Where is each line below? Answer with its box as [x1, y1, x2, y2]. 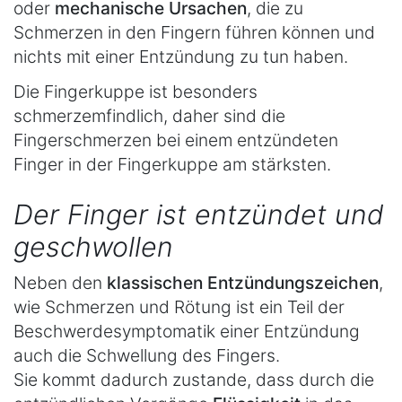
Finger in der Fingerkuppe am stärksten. [13, 153, 331, 175]
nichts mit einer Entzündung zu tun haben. [13, 46, 348, 68]
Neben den [13, 272, 107, 294]
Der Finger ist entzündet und [13, 197, 384, 231]
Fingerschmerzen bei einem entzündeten [13, 128, 338, 151]
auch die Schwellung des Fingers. [13, 345, 280, 367]
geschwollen [13, 230, 173, 263]
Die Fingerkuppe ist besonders [13, 80, 258, 102]
